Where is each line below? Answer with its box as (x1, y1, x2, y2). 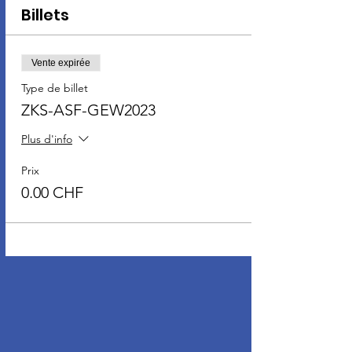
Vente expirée (31, 57, 90, 68)
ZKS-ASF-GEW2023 (21, 100, 156, 119)
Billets (21, 3, 69, 26)
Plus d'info (21, 132, 72, 147)
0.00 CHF (21, 182, 83, 202)
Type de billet (21, 80, 88, 95)
